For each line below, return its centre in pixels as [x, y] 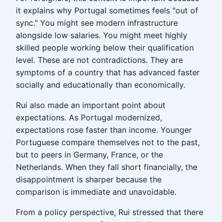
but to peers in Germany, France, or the [89, 155]
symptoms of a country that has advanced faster [108, 72]
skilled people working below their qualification [105, 48]
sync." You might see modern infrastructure [97, 23]
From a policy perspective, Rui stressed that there [110, 212]
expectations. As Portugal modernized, [89, 117]
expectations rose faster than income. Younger [104, 130]
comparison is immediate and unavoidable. [96, 192]
